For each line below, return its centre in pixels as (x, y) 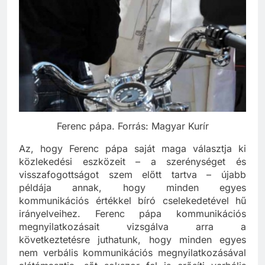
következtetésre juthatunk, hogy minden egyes (132, 251)
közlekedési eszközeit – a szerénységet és (132, 172)
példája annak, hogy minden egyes (132, 198)
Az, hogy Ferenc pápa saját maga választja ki (132, 159)
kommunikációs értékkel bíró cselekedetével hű (132, 211)
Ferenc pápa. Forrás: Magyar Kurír (132, 137)
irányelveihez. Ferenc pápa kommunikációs (132, 224)
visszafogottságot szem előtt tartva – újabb (132, 185)
